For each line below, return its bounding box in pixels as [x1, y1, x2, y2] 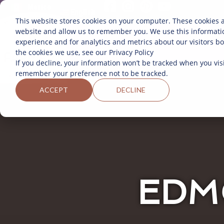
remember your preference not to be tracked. [15, 68, 168, 78]
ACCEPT [39, 85, 68, 94]
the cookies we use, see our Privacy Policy [15, 47, 153, 57]
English [70, 7, 95, 17]
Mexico [27, 2, 51, 11]
